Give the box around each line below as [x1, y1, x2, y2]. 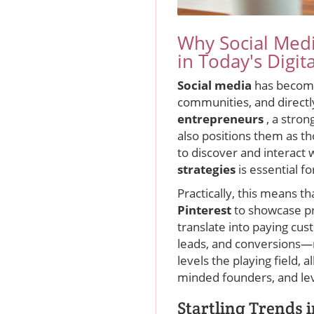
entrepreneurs [177, 110, 266, 127]
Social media [177, 76, 254, 93]
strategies [177, 161, 238, 177]
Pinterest [177, 201, 234, 218]
